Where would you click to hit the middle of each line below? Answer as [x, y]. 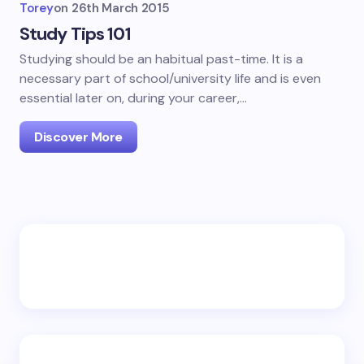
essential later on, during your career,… [133, 98]
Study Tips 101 [75, 34]
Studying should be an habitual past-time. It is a [161, 59]
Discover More [78, 137]
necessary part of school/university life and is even [170, 78]
